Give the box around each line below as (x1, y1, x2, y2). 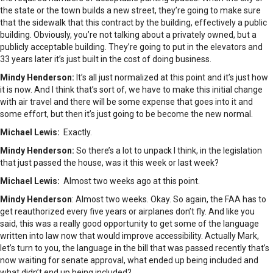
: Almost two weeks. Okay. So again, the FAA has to (72, 194, 266, 205)
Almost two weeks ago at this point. (60, 176, 200, 186)
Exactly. (60, 127, 92, 138)
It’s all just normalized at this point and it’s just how (76, 73, 268, 83)
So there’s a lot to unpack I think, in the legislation (76, 146, 262, 156)
